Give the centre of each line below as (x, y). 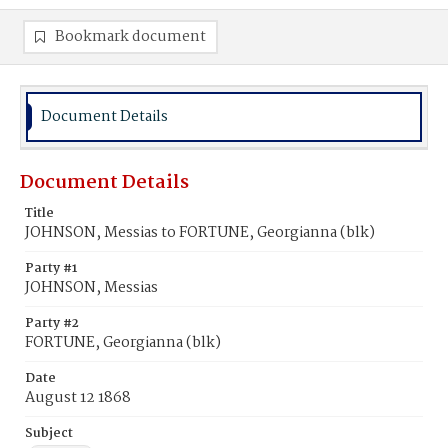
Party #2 (52, 323)
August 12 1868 (78, 398)
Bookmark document (130, 37)
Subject (49, 433)
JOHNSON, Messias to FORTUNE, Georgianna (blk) (200, 233)
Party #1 (51, 268)
